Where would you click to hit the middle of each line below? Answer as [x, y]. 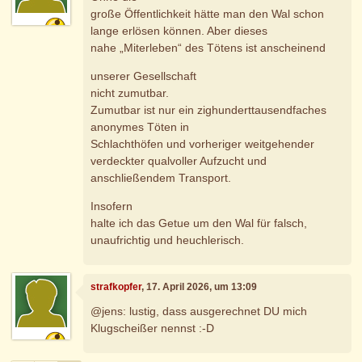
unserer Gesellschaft [144, 76]
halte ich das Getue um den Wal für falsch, [199, 223]
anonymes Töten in [140, 126]
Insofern [112, 206]
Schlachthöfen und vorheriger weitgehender [203, 143]
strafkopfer [116, 287]
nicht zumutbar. [130, 93]
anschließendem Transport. [161, 177]
